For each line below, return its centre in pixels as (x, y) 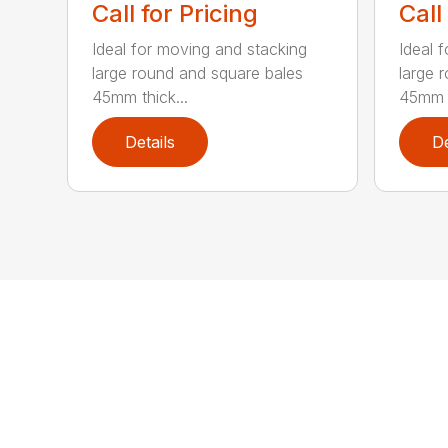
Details (150, 142)
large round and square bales (198, 73)
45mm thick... (140, 97)
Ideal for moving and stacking (200, 49)
